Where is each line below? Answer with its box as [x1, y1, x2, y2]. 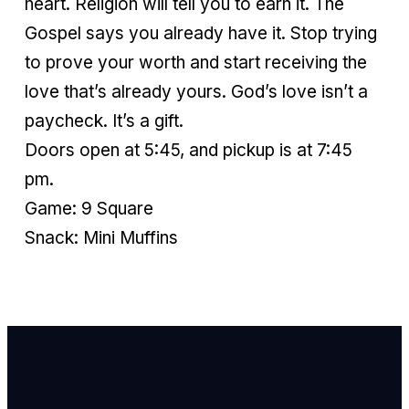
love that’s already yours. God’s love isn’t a [25, 80, 368, 102]
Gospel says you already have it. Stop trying [25, 22, 377, 44]
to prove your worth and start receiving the [25, 51, 367, 73]
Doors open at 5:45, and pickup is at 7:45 [25, 139, 352, 161]
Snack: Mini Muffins [25, 226, 178, 248]
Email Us [292, 381, 364, 403]
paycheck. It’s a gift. [25, 110, 184, 131]
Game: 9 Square [25, 197, 153, 219]
